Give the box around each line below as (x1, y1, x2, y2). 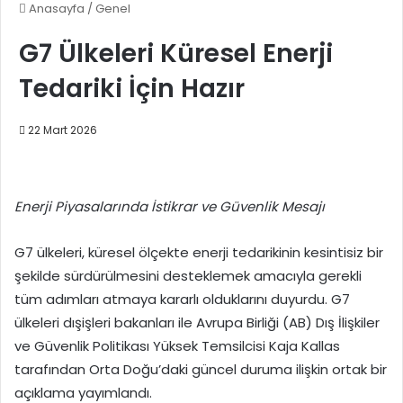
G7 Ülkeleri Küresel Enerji (19, 35, 333, 71)
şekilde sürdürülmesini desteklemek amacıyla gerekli (14, 265, 362, 285)
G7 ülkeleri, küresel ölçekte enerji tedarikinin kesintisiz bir (14, 242, 383, 262)
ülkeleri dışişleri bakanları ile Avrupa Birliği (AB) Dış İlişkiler (14, 312, 380, 332)
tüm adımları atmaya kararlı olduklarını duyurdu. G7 (14, 289, 350, 309)
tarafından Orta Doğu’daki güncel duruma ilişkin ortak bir (14, 359, 387, 379)
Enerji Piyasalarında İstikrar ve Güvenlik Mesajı (14, 196, 325, 216)
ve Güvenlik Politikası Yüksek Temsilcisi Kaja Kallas (14, 336, 340, 355)
